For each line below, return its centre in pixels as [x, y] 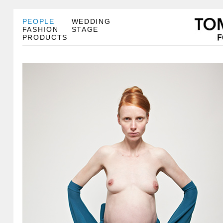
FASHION [40, 29]
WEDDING [91, 21]
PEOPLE [38, 21]
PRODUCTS [45, 37]
